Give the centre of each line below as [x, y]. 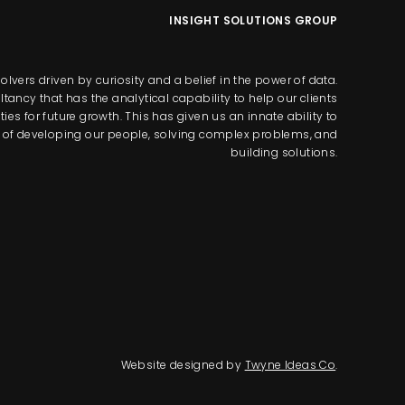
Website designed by [183, 365]
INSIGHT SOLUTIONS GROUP [254, 21]
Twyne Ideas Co [290, 365]
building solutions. [284, 153]
